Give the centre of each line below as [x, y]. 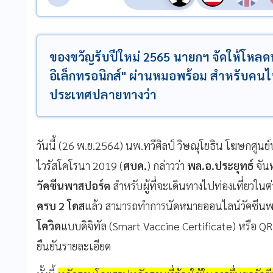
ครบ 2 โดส [61, 205]
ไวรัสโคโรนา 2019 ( [80, 165]
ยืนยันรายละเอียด [74, 246]
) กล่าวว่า [166, 165]
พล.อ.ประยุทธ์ [220, 165]
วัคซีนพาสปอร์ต [73, 185]
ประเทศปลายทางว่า [103, 94]
